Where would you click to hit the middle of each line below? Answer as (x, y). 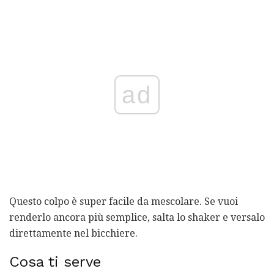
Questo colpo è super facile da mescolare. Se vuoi (124, 202)
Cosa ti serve (55, 262)
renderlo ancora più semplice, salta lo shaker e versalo (137, 218)
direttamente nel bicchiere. (73, 234)
